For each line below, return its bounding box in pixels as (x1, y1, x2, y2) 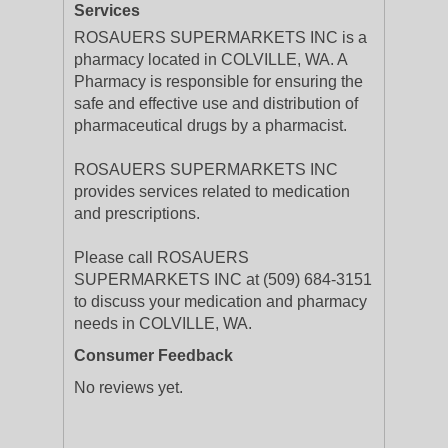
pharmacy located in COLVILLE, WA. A (74, 51, 347, 68)
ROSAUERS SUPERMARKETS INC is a (74, 29, 367, 46)
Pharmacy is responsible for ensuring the (74, 73, 363, 90)
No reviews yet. (74, 379, 183, 396)
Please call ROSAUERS (74, 249, 249, 266)
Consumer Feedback (74, 347, 233, 364)
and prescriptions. (74, 205, 200, 222)
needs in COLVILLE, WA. (74, 315, 252, 332)
